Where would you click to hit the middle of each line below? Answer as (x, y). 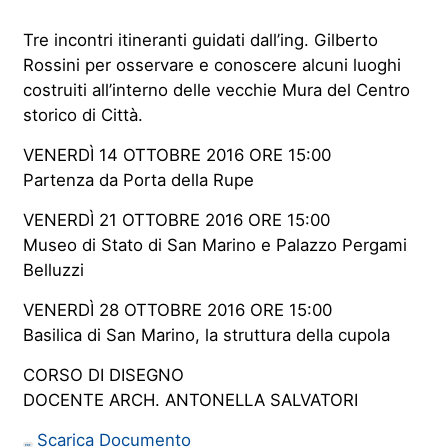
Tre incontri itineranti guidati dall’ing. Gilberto (200, 39)
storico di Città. (82, 114)
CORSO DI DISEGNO (103, 374)
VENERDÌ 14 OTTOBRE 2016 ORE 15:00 (176, 154)
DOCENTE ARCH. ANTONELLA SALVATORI (190, 399)
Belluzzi (53, 269)
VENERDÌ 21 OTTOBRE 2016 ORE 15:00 (176, 219)
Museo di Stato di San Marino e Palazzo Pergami (214, 244)
